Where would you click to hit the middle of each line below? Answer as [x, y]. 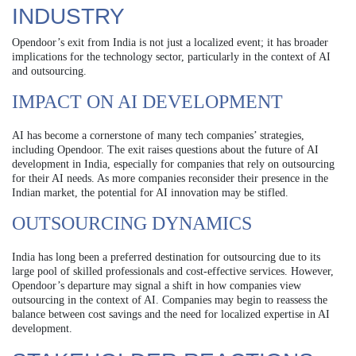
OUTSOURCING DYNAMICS [132, 223]
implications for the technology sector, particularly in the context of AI [171, 56]
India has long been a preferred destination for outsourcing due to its [166, 257]
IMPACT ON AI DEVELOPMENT [147, 101]
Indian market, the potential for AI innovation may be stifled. [150, 192]
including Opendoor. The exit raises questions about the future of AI [165, 149]
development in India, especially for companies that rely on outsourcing [173, 164]
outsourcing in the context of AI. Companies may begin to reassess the [170, 300]
